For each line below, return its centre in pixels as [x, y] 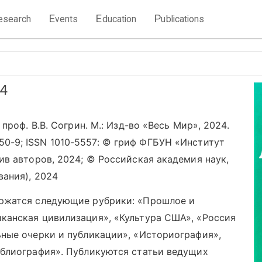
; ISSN [35, 142]
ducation [119, 19]
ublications [183, 19]
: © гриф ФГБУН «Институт [161, 142]
